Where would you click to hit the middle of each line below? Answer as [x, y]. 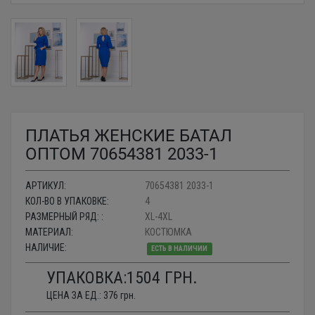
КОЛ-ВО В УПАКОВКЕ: [67, 201]
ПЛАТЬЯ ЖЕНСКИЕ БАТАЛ [129, 136]
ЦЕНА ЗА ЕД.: [75, 295]
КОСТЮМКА [168, 232]
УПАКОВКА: [86, 278]
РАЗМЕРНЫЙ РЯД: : [64, 217]
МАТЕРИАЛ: [49, 232]
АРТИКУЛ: [46, 186]
